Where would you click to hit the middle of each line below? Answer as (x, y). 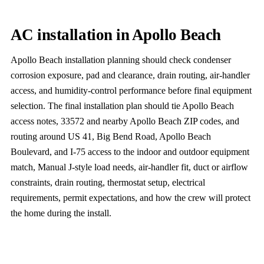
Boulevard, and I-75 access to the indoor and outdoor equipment (130, 151)
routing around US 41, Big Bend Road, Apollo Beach (110, 136)
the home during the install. (61, 213)
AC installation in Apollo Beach (115, 34)
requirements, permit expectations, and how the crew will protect (130, 197)
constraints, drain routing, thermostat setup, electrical (108, 182)
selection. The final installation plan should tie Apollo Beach (122, 105)
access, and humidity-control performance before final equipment (131, 90)
